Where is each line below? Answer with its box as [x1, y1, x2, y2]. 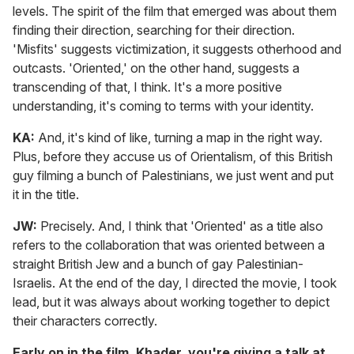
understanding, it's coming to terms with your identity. [13, 97, 314, 114]
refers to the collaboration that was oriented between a [13, 236, 325, 253]
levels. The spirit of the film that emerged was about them [13, 2, 337, 19]
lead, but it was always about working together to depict [13, 293, 330, 310]
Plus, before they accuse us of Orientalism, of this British [13, 148, 333, 164]
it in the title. [13, 186, 79, 202]
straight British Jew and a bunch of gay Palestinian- [13, 255, 303, 272]
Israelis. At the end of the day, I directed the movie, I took [13, 274, 337, 291]
